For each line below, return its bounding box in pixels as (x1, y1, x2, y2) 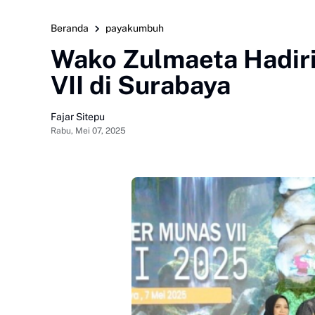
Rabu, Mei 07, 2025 (51, 125, 126, 136)
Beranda (51, 22, 89, 34)
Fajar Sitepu (51, 110, 105, 122)
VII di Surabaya (51, 70, 231, 100)
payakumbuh (105, 22, 164, 34)
